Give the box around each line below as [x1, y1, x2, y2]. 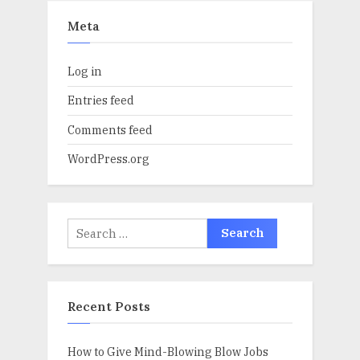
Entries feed [67, 92, 134, 108]
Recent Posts [67, 297, 150, 314]
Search [67, 219, 105, 235]
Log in [67, 63, 102, 80]
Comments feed [67, 121, 153, 137]
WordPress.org [67, 151, 149, 167]
